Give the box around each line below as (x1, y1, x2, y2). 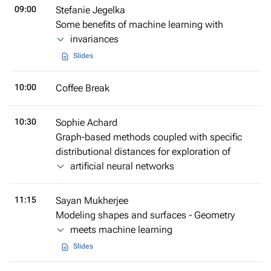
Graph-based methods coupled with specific (56, 131, 242, 143)
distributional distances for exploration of (56, 145, 230, 157)
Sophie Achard (56, 116, 117, 128)
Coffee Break (56, 82, 109, 94)
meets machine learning (70, 223, 172, 235)
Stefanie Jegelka (56, 4, 125, 16)
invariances (70, 33, 119, 45)
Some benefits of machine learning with (56, 18, 223, 30)
